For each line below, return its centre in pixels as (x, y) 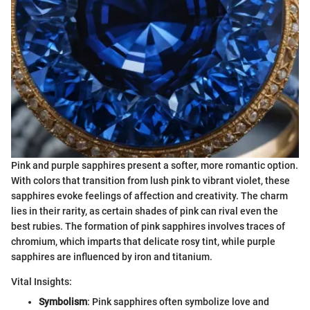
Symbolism (63, 302)
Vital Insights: (42, 282)
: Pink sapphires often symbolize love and (178, 302)
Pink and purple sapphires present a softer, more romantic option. (155, 165)
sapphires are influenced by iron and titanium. (112, 257)
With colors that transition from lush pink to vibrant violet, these (151, 181)
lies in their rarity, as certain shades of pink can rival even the (145, 211)
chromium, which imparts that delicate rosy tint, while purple (143, 241)
